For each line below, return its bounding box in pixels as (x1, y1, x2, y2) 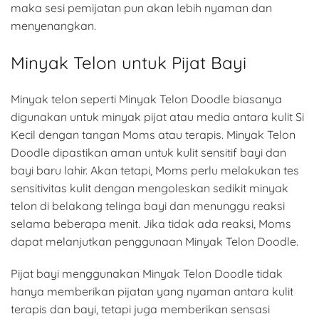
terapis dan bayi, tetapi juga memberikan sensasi (11, 302, 270, 317)
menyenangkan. (11, 19, 96, 33)
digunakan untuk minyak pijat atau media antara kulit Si (11, 110, 304, 125)
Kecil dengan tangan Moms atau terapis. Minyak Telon (11, 127, 296, 142)
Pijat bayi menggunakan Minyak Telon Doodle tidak (11, 266, 283, 281)
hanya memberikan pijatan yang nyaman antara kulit (11, 284, 293, 299)
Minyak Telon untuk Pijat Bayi (11, 52, 246, 74)
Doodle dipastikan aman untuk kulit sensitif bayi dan (11, 145, 286, 160)
